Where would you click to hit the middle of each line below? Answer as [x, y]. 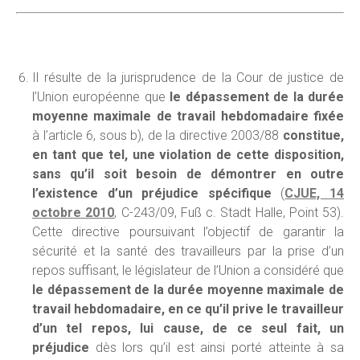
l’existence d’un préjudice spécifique [152, 193]
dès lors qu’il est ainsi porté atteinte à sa [217, 348]
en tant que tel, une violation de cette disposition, [188, 155]
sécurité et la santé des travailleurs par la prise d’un [188, 251]
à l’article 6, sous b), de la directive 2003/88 [157, 135]
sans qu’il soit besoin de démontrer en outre [188, 174]
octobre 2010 [74, 213]
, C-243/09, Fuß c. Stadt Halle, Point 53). [229, 213]
